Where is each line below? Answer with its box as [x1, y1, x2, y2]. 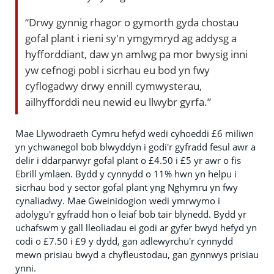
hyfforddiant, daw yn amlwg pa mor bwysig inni [25, 46, 248, 61]
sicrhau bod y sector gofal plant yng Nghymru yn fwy [15, 180, 238, 193]
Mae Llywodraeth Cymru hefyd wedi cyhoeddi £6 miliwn [15, 127, 254, 139]
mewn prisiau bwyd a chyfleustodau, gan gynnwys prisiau [15, 248, 259, 261]
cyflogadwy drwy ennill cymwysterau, [25, 78, 202, 93]
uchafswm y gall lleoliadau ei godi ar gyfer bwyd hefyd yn [15, 221, 257, 234]
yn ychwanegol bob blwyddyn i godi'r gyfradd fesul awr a [15, 140, 256, 153]
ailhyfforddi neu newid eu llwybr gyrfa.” [25, 94, 211, 109]
